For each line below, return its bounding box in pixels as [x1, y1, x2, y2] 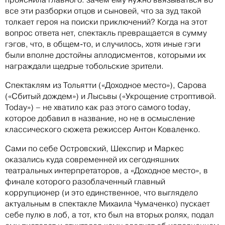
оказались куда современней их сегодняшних [5, 154, 179, 164]
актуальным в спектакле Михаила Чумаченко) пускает [5, 198, 210, 208]
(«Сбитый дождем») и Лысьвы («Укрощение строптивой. [5, 91, 216, 101]
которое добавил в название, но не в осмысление [5, 113, 195, 123]
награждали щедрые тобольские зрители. [5, 61, 164, 71]
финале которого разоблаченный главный [5, 176, 165, 186]
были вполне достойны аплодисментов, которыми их [5, 50, 205, 60]
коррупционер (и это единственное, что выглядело [5, 187, 198, 197]
